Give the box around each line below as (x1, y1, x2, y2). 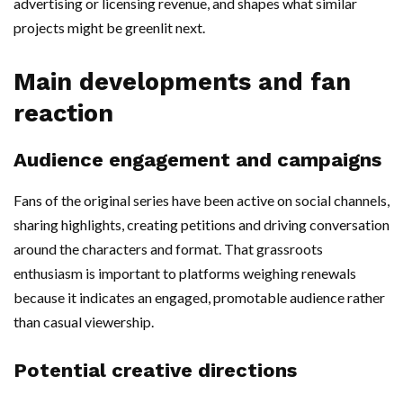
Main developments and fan (13, 67, 351, 97)
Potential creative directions (13, 359, 297, 382)
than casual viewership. (13, 313, 154, 331)
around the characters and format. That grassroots (13, 240, 323, 258)
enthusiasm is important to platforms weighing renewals (13, 264, 356, 282)
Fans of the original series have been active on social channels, (13, 192, 390, 210)
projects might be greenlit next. (13, 19, 205, 37)
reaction (13, 99, 113, 129)
